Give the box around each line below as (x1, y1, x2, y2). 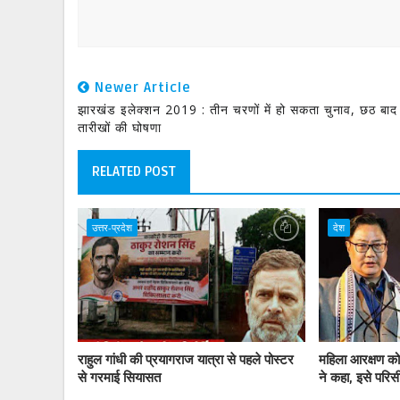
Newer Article (90, 79, 191, 96)
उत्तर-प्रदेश (92, 221, 132, 234)
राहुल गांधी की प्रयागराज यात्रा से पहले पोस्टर (78, 352, 294, 368)
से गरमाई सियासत (78, 370, 161, 386)
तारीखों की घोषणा (78, 119, 162, 136)
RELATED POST (92, 163, 176, 179)
